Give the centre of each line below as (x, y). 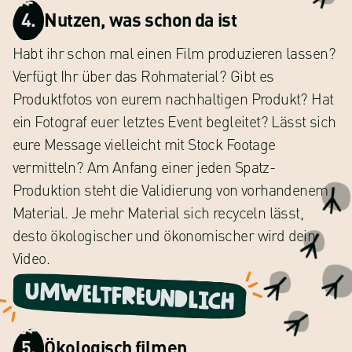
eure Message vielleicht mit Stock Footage (144, 145)
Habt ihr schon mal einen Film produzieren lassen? (174, 53)
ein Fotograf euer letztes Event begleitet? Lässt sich (174, 122)
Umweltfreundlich (129, 297)
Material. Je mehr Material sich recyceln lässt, (158, 213)
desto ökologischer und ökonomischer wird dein (164, 236)
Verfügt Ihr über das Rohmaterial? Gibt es (143, 76)
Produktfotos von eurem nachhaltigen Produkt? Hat (173, 99)
